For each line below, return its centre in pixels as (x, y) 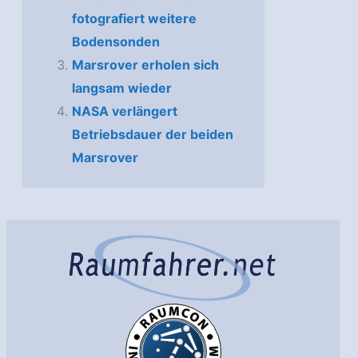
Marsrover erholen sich (145, 64)
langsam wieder (121, 88)
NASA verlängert (124, 111)
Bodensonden (115, 41)
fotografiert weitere (134, 18)
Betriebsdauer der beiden (152, 134)
